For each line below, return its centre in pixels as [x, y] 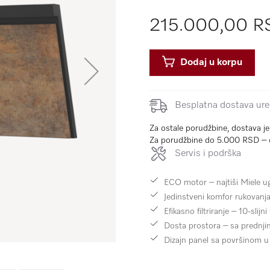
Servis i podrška [207, 153]
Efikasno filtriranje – [201, 211]
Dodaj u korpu [211, 62]
